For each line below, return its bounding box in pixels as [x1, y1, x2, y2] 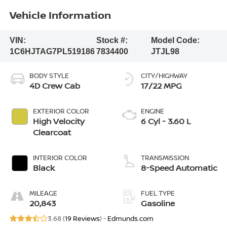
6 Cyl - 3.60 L [141, 116, 191, 127]
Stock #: [96, 35, 128, 45]
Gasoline [141, 198, 175, 209]
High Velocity [32, 116, 85, 127]
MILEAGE [29, 188, 57, 198]
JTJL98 [151, 47, 180, 56]
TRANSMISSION [141, 153, 189, 163]
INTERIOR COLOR [32, 153, 87, 163]
